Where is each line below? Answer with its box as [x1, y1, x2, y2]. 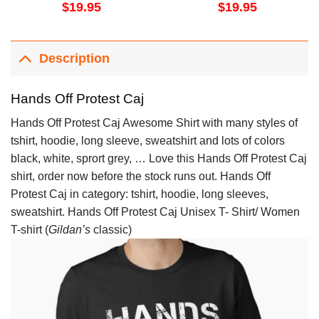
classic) [90, 224, 132, 236]
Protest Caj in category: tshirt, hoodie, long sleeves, [11, 188, 268, 201]
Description [39, 51, 110, 66]
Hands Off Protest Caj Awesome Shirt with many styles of [11, 117, 298, 130]
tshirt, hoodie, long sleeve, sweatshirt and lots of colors [11, 135, 285, 147]
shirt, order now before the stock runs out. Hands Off [11, 170, 271, 183]
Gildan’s [48, 224, 90, 236]
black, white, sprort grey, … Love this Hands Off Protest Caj [11, 152, 307, 165]
